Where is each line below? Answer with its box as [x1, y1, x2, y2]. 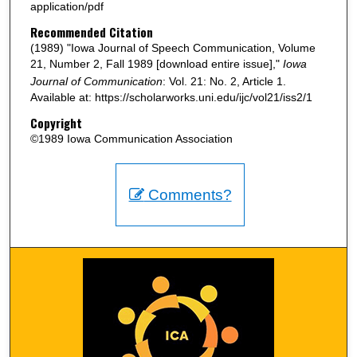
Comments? [143, 186, 232, 204]
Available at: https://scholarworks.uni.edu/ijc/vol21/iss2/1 [29, 90, 312, 104]
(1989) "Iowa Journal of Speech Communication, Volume [29, 41, 316, 54]
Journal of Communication [29, 74, 163, 88]
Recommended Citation [29, 22, 153, 41]
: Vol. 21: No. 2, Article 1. [162, 74, 286, 88]
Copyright [29, 113, 82, 131]
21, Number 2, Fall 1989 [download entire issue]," [29, 57, 283, 70]
